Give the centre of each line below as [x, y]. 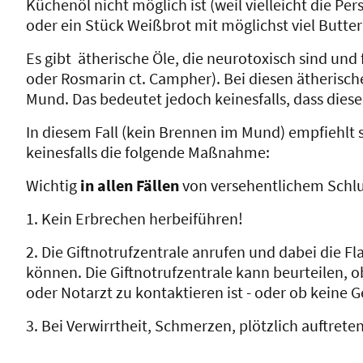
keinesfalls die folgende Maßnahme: [148, 152]
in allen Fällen [131, 185]
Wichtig [53, 185]
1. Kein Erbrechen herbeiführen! [135, 218]
